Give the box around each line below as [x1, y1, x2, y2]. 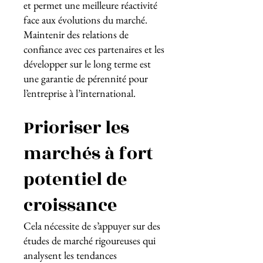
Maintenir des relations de [23, 28, 129, 41]
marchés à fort [23, 140, 153, 167]
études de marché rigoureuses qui [23, 234, 156, 247]
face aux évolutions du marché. [23, 13, 147, 26]
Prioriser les [23, 114, 129, 141]
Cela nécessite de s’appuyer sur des [23, 219, 160, 232]
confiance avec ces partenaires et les [23, 42, 164, 56]
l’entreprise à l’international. [23, 86, 136, 100]
